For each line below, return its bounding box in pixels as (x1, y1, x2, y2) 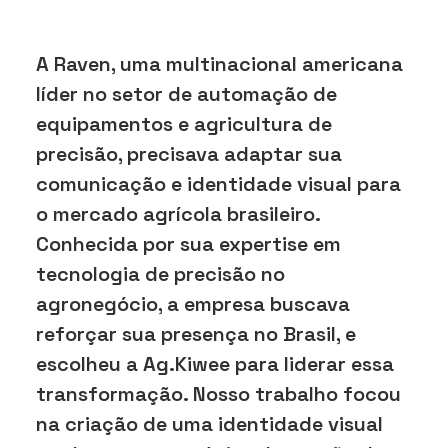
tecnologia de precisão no (36, 261, 285, 287)
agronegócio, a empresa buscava (36, 291, 350, 317)
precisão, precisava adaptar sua (36, 141, 342, 167)
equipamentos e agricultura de (36, 111, 332, 137)
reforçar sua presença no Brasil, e (36, 321, 356, 347)
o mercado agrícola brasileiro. (36, 201, 320, 227)
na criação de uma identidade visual (36, 411, 383, 437)
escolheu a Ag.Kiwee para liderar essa (36, 351, 394, 377)
